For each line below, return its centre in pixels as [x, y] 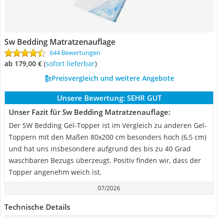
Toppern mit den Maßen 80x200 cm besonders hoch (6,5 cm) [108, 137]
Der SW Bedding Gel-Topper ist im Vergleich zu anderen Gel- [108, 125]
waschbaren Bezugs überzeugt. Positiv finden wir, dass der [105, 160]
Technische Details [37, 207]
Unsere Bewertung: [91, 98]
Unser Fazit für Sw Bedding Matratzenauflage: [90, 112]
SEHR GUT [144, 98]
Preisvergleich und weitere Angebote [113, 78]
